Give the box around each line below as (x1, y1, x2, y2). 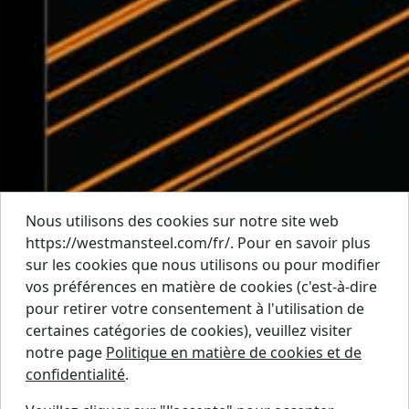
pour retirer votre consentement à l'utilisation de (26, 299, 364, 319)
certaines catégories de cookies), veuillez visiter (26, 320, 352, 341)
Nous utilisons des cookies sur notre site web (26, 211, 339, 231)
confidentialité (26, 364, 125, 384)
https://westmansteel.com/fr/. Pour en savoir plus (26, 233, 371, 253)
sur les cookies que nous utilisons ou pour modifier (26, 255, 381, 275)
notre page (26, 342, 106, 362)
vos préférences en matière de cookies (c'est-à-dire (26, 277, 377, 297)
